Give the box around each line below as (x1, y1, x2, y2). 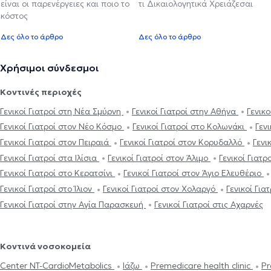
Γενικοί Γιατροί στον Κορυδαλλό (120, 137, 244, 148)
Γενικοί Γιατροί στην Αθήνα (132, 105, 238, 117)
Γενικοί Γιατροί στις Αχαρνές (154, 198, 263, 210)
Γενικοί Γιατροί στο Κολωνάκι (132, 121, 247, 132)
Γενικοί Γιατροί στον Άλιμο (108, 152, 211, 163)
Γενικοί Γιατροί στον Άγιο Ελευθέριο (123, 168, 264, 179)
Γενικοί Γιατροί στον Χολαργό (103, 183, 218, 195)
